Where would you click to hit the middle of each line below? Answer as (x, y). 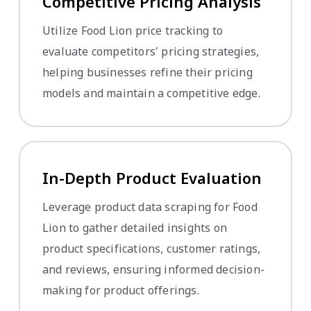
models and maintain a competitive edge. (151, 93)
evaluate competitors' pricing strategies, (151, 51)
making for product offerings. (121, 290)
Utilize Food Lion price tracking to (133, 30)
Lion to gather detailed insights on (135, 227)
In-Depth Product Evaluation (152, 177)
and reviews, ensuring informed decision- (154, 269)
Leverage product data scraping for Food (150, 207)
